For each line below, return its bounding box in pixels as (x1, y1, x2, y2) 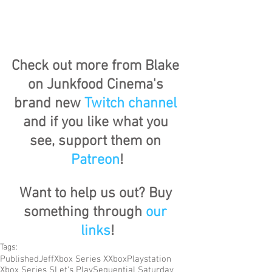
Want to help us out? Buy (19, 185, 175, 202)
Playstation (127, 253, 171, 265)
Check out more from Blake (12, 57, 183, 75)
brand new (14, 95, 84, 112)
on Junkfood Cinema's (27, 76, 167, 93)
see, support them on (30, 132, 165, 150)
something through (24, 203, 146, 221)
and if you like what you (22, 114, 172, 131)
